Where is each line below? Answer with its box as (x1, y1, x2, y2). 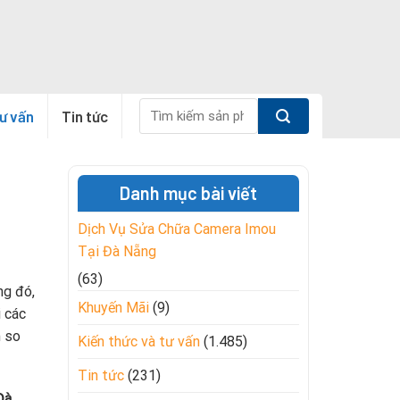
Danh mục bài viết (120, 182, 257, 204)
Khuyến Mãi (78, 299, 149, 316)
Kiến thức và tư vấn (78, 333, 200, 350)
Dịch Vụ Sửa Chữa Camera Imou (78, 221, 276, 237)
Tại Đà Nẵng (78, 243, 156, 260)
